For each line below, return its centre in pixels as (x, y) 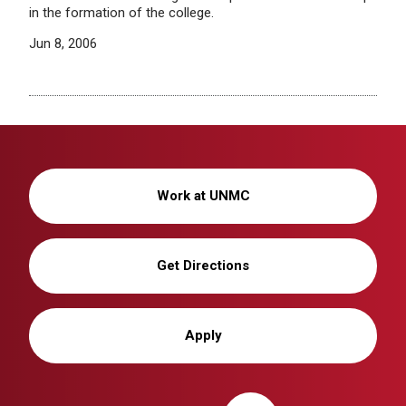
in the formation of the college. (121, 13)
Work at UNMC (203, 196)
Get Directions (203, 266)
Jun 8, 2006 (63, 43)
